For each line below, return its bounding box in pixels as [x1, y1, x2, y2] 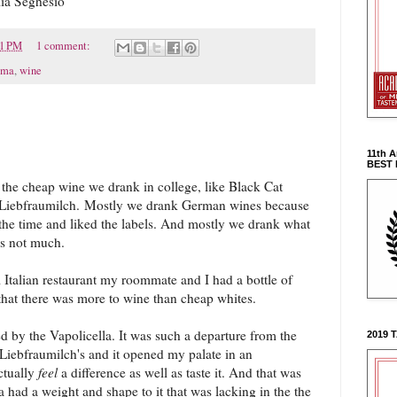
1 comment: [35, 38, 93, 54]
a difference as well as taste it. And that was [58, 362, 301, 381]
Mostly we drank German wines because [84, 195, 309, 214]
